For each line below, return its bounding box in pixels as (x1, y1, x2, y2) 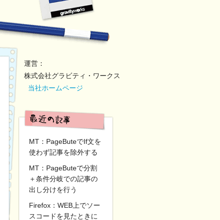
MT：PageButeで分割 (29, 164, 97, 172)
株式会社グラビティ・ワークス (24, 72, 120, 80)
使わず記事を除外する (29, 148, 98, 156)
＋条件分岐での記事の (29, 175, 98, 183)
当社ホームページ (28, 84, 83, 92)
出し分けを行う (29, 186, 77, 193)
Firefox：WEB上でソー (29, 201, 100, 209)
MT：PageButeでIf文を (29, 137, 101, 145)
